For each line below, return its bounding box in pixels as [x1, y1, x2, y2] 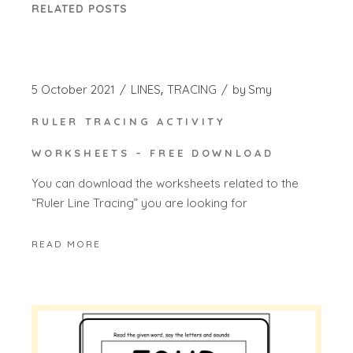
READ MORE [32, 237, 102, 250]
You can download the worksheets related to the [32, 176, 299, 191]
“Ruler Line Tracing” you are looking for [32, 195, 248, 211]
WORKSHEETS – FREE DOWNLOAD [32, 146, 274, 159]
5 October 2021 [32, 81, 116, 97]
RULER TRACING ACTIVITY [32, 114, 226, 128]
